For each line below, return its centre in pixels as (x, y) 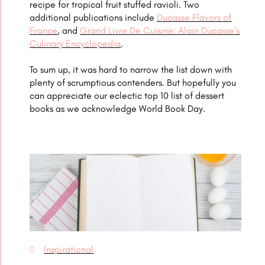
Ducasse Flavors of (194, 18)
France (44, 31)
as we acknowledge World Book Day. (131, 109)
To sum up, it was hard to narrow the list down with (131, 70)
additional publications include (93, 18)
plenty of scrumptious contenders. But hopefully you (133, 83)
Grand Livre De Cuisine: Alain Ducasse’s (160, 31)
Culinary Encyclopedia (75, 44)
